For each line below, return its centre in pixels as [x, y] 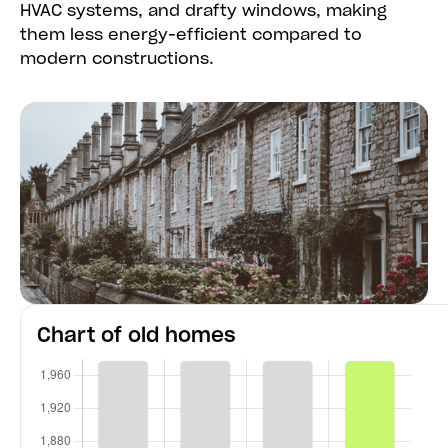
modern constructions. [117, 58]
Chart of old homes [136, 334]
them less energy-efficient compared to [191, 34]
